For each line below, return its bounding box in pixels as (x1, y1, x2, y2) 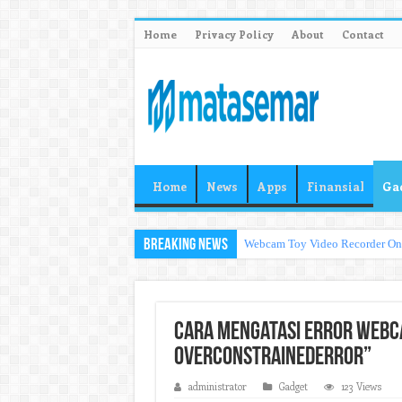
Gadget (278, 380, 308, 393)
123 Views (340, 380, 381, 393)
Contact (341, 27, 384, 41)
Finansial (306, 179, 364, 194)
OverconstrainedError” (173, 345, 371, 371)
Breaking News (143, 237, 228, 254)
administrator (188, 380, 247, 393)
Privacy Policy (194, 27, 274, 41)
